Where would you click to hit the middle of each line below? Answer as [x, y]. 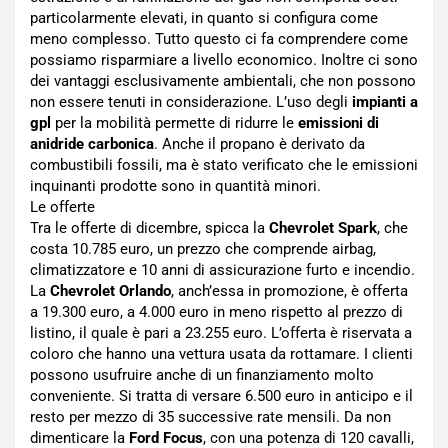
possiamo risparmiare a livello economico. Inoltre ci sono [224, 60]
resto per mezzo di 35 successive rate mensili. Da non [210, 417]
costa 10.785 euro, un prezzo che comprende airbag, [203, 249]
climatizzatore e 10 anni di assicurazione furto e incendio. [222, 270]
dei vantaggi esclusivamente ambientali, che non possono [223, 81]
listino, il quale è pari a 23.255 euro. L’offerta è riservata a [221, 333]
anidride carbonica [92, 144]
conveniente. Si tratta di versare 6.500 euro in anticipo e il [221, 396]
